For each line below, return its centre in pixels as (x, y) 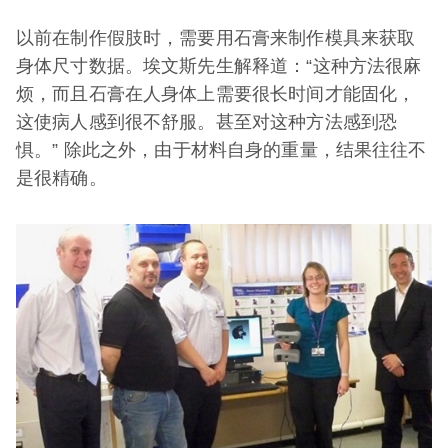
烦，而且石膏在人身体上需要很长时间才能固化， (216, 94)
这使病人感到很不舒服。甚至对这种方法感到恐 (207, 122)
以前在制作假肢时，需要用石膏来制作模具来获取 (216, 38)
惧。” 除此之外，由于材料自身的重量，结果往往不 (221, 150)
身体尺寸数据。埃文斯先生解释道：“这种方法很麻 (219, 66)
